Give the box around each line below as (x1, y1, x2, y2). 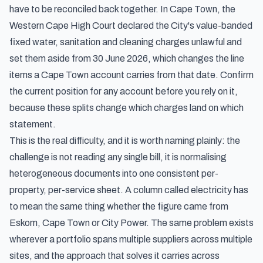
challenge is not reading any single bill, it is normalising (9, 152, 227, 162)
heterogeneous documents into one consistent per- (9, 168, 218, 178)
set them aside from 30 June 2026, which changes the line (9, 53, 244, 63)
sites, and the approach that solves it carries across (9, 251, 220, 261)
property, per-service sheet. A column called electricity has (9, 185, 248, 195)
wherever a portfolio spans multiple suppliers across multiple (9, 234, 252, 244)
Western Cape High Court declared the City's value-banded (9, 21, 252, 31)
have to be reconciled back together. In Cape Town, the (9, 4, 235, 14)
